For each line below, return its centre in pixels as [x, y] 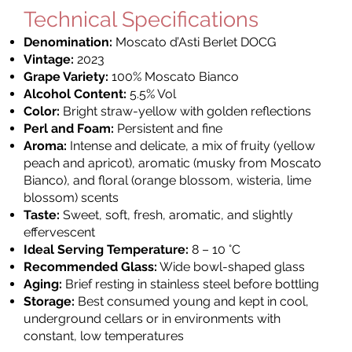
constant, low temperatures [104, 335]
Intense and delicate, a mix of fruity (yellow [191, 145]
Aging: [43, 284]
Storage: [49, 301]
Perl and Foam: [69, 128]
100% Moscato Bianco [174, 76]
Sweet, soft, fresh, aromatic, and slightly [176, 214]
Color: [42, 111]
